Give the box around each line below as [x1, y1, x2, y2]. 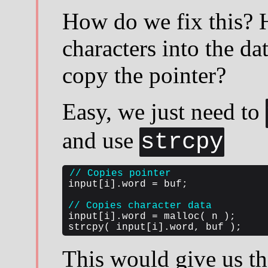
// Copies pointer [69, 167, 171, 179]
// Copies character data [68, 200, 212, 211]
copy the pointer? [62, 62, 226, 88]
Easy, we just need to [62, 98, 266, 124]
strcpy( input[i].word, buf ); [68, 221, 242, 233]
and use [62, 127, 139, 153]
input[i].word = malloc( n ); [68, 211, 236, 222]
